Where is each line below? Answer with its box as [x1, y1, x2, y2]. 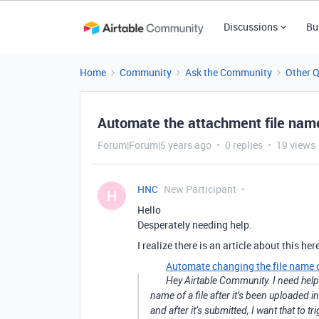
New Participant [164, 182, 236, 196]
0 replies [225, 138, 263, 152]
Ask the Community [185, 66, 272, 79]
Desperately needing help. [137, 218, 252, 231]
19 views [276, 138, 315, 152]
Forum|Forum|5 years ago [98, 138, 211, 152]
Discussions [223, 20, 278, 33]
